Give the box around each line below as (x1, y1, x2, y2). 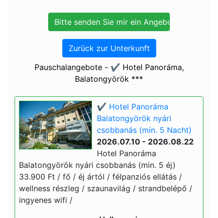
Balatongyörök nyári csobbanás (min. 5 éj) (19, 160, 176, 170)
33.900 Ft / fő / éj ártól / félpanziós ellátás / (19, 172, 182, 182)
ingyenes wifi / (19, 195, 73, 205)
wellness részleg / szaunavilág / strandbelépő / (19, 183, 192, 193)
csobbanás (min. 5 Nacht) (97, 125, 192, 135)
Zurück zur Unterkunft (68, 43, 150, 53)
